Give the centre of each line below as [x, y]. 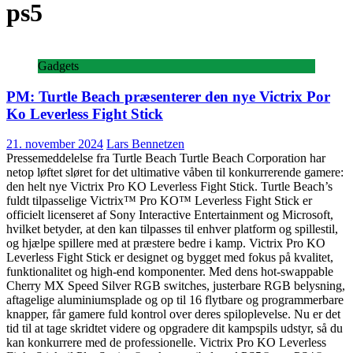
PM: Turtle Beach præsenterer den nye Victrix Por [168, 96]
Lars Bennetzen [145, 144]
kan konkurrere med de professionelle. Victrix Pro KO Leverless [166, 343]
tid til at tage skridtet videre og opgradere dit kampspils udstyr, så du [175, 329]
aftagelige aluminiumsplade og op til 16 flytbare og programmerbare [175, 300]
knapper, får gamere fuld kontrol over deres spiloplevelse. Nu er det [173, 314]
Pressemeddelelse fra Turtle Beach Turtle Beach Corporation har [166, 158]
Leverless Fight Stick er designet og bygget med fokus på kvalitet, [170, 258]
